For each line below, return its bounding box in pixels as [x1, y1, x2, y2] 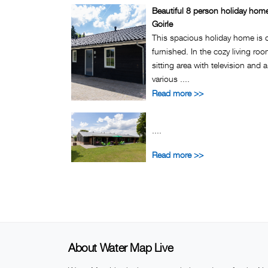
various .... [152, 74, 190, 84]
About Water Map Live [68, 240, 173, 255]
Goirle [152, 19, 173, 29]
